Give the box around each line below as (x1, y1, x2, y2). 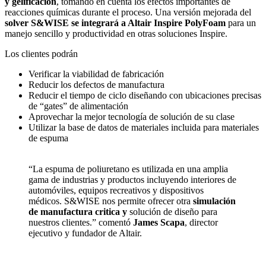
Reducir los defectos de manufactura (28, 80, 164, 90)
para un (226, 18, 256, 28)
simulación (193, 196, 236, 207)
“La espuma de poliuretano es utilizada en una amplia (28, 164, 228, 175)
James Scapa (133, 217, 185, 228)
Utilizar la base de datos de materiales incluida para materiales (28, 122, 259, 133)
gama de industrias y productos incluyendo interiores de (28, 175, 236, 185)
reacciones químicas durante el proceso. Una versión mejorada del (5, 7, 251, 18)
